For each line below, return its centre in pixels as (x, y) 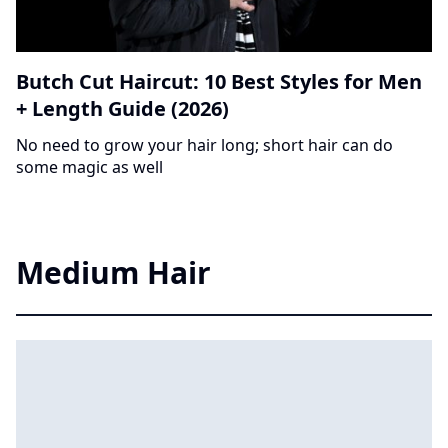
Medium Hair (113, 273)
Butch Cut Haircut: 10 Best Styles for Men (219, 82)
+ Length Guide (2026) (122, 109)
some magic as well (89, 167)
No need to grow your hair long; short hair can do (204, 145)
